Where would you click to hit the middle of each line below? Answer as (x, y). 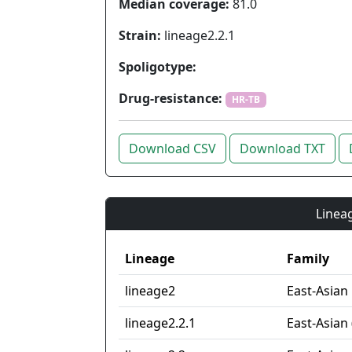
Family (308, 259)
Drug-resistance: (170, 98)
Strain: (140, 35)
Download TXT (282, 149)
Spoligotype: (158, 67)
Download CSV (172, 149)
